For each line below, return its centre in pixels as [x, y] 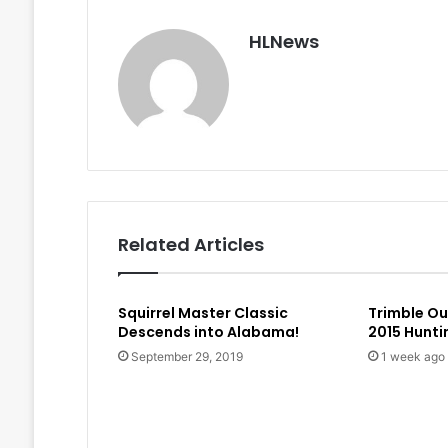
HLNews [283, 42]
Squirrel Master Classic [202, 313]
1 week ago [412, 357]
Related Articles [190, 245]
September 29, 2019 [186, 357]
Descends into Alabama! [208, 332]
